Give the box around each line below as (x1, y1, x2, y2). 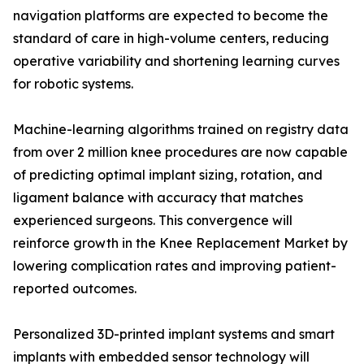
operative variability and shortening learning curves (13, 53, 340, 70)
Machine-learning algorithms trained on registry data (13, 121, 349, 138)
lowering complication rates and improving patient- (13, 258, 336, 275)
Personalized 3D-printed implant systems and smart (13, 326, 335, 343)
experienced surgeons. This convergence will (13, 212, 292, 229)
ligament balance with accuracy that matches (13, 189, 303, 206)
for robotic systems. (13, 76, 133, 93)
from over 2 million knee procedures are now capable (13, 144, 348, 161)
